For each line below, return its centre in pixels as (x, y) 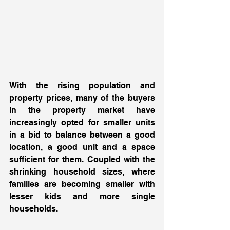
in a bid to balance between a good (82, 135)
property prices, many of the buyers (82, 98)
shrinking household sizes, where (82, 172)
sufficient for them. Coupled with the (82, 160)
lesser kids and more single (82, 197)
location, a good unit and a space (82, 147)
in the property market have (82, 110)
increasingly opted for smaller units (82, 123)
